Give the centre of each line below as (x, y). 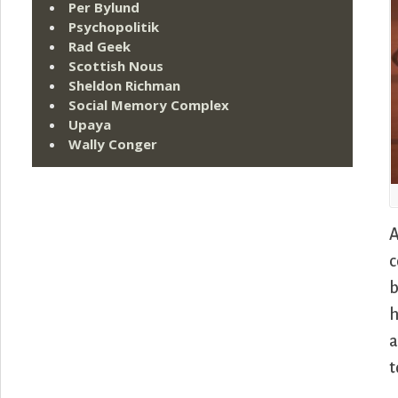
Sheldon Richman (124, 86)
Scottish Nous (116, 66)
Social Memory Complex (149, 105)
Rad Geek (99, 47)
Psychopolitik (114, 27)
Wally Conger (113, 144)
